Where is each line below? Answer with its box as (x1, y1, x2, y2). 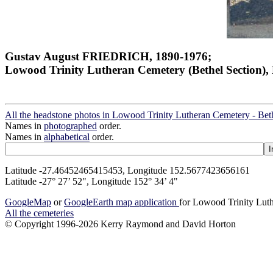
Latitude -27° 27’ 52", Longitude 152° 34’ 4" (5, 176, 178, 187)
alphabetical (44, 132, 90, 143)
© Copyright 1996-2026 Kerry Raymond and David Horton (5, 219, 236, 230)
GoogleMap (5, 197, 51, 208)
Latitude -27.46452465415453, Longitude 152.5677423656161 (5, 165, 250, 176)
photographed (44, 121, 97, 132)
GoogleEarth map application (64, 197, 179, 208)
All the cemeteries (5, 208, 74, 219)
